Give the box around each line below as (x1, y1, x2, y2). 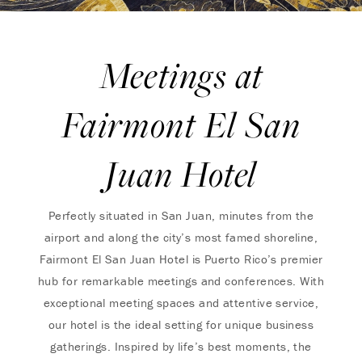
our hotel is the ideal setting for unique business (48, 317, 314, 332)
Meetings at (99, 50, 263, 99)
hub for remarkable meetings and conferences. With (37, 273, 325, 288)
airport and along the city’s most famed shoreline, (44, 229, 318, 245)
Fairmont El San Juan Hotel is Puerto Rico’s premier (39, 251, 323, 267)
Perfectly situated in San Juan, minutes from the (48, 208, 314, 223)
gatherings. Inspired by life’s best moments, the (50, 339, 312, 354)
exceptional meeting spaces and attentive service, (43, 295, 319, 310)
